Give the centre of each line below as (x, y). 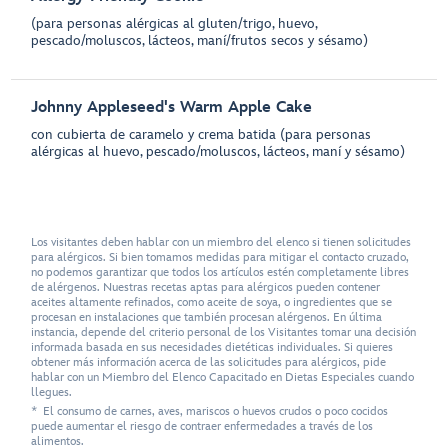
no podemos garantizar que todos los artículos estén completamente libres (220, 272)
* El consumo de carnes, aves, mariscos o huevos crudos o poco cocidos (210, 411)
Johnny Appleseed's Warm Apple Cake (172, 107)
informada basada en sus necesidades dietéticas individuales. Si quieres (212, 347)
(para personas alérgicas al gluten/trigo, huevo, (174, 23)
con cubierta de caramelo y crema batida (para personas (201, 134)
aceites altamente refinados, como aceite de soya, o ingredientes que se (212, 302)
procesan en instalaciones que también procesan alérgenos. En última (207, 317)
